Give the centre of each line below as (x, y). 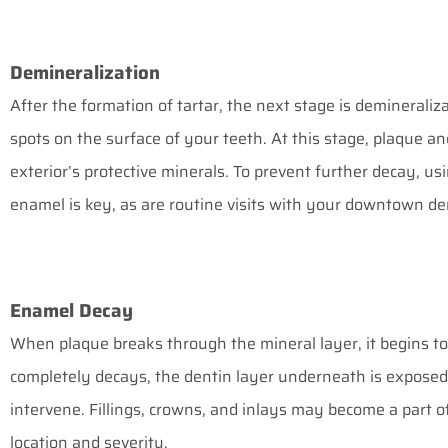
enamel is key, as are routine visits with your (177, 205)
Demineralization (85, 73)
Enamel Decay (71, 311)
